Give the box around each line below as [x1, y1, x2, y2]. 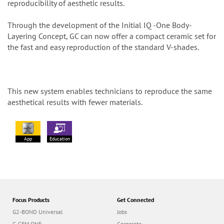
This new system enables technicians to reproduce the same [7, 86, 212, 96]
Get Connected [117, 196, 154, 204]
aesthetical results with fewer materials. [7, 97, 142, 107]
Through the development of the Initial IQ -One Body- [7, 20, 191, 30]
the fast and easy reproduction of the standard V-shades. [7, 42, 199, 52]
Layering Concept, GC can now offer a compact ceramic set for [7, 31, 216, 41]
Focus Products [12, 196, 49, 204]
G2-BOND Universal [12, 208, 63, 216]
